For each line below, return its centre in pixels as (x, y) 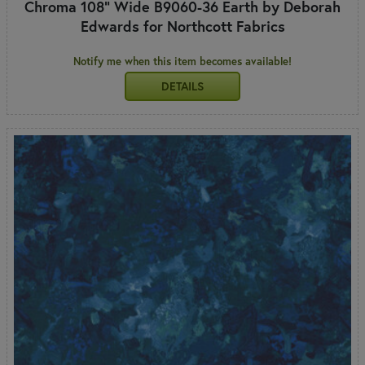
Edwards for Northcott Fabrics (182, 26)
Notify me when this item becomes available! (182, 61)
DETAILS (182, 86)
